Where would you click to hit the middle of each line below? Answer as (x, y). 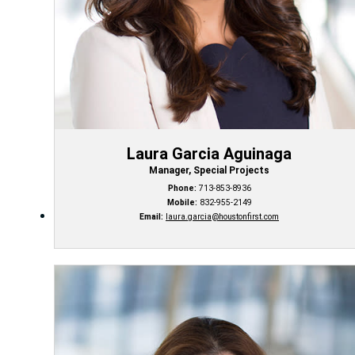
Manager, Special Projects (209, 171)
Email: (151, 217)
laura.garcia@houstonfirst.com (222, 217)
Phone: (182, 189)
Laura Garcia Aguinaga (209, 154)
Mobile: (182, 203)
